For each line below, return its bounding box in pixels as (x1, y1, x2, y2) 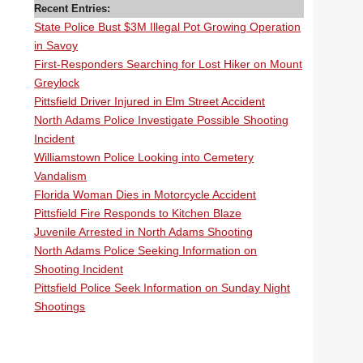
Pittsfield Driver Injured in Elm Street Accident (34, 95, 266, 108)
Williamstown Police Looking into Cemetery (34, 151, 254, 164)
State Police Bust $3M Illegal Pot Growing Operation (34, 20, 301, 33)
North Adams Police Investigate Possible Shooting (34, 113, 289, 126)
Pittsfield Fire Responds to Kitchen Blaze (34, 207, 242, 220)
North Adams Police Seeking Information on (34, 244, 258, 257)
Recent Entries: (34, 2, 111, 15)
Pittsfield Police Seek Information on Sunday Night (34, 281, 291, 294)
